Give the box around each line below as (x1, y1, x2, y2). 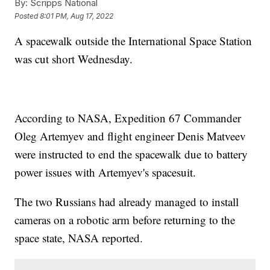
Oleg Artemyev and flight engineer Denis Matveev (14, 128, 246, 144)
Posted (14, 11, 40, 20)
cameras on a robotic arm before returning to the (14, 212, 236, 228)
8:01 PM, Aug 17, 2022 (40, 11, 114, 20)
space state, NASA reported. (14, 230, 143, 246)
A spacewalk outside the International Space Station (14, 33, 253, 49)
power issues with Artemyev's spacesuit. (14, 165, 196, 180)
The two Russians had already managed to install (14, 194, 239, 210)
